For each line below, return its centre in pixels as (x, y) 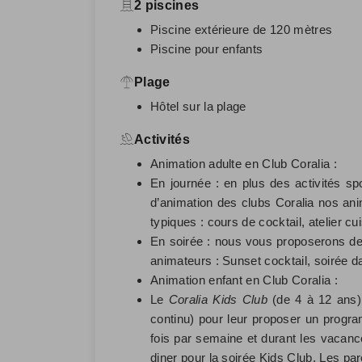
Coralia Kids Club (218, 299)
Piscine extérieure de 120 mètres (242, 29)
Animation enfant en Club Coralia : (244, 280)
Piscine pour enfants (207, 48)
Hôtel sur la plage (198, 106)
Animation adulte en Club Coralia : (244, 163)
